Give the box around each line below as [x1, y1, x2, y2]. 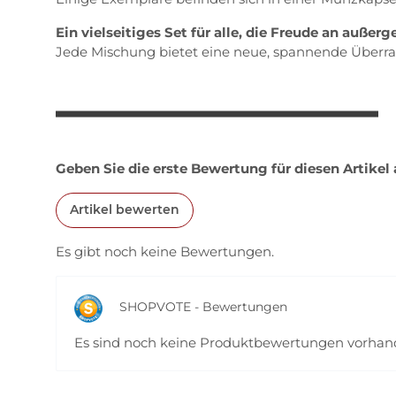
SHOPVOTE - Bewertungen [116, 299, 287, 316]
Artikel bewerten [70, 202, 179, 218]
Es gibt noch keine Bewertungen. [56, 242, 274, 260]
